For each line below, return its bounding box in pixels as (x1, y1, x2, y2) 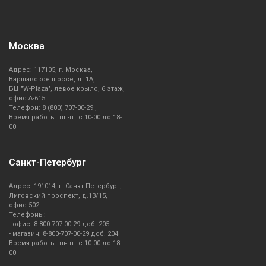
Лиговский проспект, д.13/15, (9, 192, 107, 200)
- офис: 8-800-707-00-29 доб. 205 (9, 220, 109, 229)
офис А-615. (9, 94, 47, 103)
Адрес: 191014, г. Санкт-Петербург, (9, 182, 122, 191)
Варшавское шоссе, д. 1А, (9, 75, 95, 84)
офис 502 (9, 201, 39, 210)
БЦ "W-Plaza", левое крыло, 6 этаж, (9, 85, 125, 93)
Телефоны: (9, 211, 46, 219)
